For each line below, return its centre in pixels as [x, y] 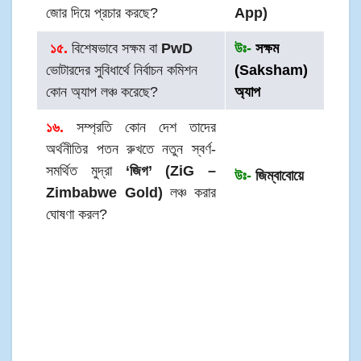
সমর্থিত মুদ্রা [79, 171]
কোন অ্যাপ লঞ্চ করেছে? [102, 92]
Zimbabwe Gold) [104, 193]
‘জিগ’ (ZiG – [164, 171]
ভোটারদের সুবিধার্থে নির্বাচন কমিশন [122, 71]
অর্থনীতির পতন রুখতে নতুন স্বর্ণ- [131, 149]
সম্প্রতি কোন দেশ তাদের [140, 128]
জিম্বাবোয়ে [278, 176]
